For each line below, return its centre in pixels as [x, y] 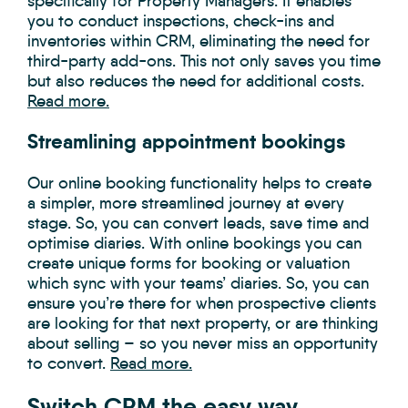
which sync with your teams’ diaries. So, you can [198, 284]
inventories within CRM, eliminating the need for [199, 41]
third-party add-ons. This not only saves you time [204, 61]
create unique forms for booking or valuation [189, 264]
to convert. [69, 364]
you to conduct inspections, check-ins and [181, 21]
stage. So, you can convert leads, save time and [198, 224]
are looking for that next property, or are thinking [203, 324]
